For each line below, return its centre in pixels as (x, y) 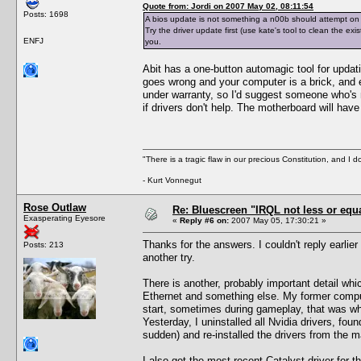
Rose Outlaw (55, 207)
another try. (169, 257)
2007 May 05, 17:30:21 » (278, 220)
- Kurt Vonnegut (172, 180)
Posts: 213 (44, 244)
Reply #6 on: (204, 220)
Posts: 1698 (46, 14)
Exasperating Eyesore (64, 218)
